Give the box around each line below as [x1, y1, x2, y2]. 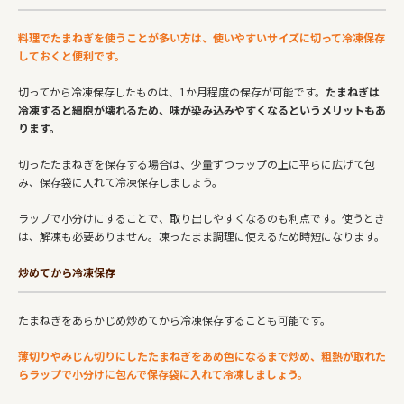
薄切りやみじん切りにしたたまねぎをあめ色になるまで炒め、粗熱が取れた [18, 347, 386, 363]
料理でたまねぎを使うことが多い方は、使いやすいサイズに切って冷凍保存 [18, 29, 385, 45]
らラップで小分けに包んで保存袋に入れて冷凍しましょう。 [18, 365, 308, 381]
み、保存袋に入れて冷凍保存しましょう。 [18, 173, 223, 189]
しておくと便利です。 [18, 47, 125, 63]
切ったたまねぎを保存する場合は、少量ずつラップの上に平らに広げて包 [18, 155, 375, 171]
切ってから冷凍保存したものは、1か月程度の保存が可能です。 [18, 83, 326, 99]
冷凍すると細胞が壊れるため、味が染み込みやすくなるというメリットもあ [18, 101, 386, 117]
